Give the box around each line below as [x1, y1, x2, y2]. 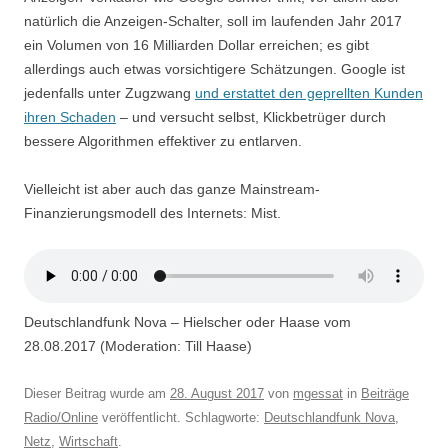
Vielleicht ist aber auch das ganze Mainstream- [24, 180, 320, 197]
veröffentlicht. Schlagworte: [98, 409, 264, 425]
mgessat [293, 385, 343, 401]
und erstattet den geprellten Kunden [195, 84, 423, 101]
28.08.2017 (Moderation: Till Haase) [24, 337, 252, 354]
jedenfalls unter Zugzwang [24, 84, 195, 101]
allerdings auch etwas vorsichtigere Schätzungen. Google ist [24, 60, 405, 77]
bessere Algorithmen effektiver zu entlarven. [24, 132, 302, 149]
